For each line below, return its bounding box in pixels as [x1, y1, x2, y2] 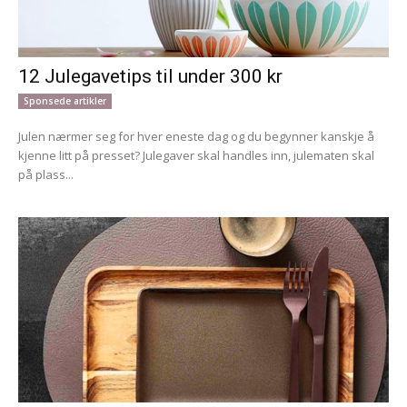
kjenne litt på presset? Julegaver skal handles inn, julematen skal [18, 146, 374, 164]
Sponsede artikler [24, 94, 106, 107]
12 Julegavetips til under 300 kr [18, 65, 283, 87]
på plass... [18, 165, 74, 183]
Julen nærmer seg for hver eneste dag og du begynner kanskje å [18, 127, 374, 144]
